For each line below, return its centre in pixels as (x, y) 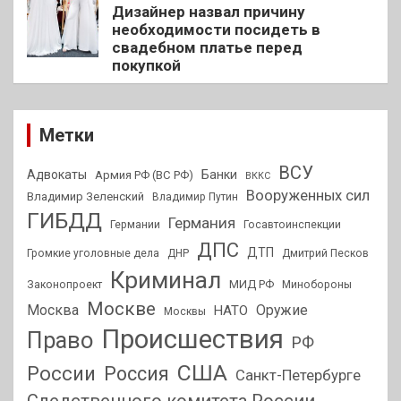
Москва (53, 310)
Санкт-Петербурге (298, 375)
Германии (135, 224)
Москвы (185, 311)
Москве (121, 308)
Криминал (166, 280)
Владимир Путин (195, 196)
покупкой (146, 65)
